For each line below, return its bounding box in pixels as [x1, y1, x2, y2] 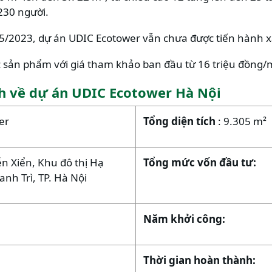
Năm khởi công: [143, 211, 225, 226]
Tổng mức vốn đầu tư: [143, 155, 256, 169]
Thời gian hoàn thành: [143, 253, 256, 267]
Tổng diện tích [143, 114, 218, 128]
